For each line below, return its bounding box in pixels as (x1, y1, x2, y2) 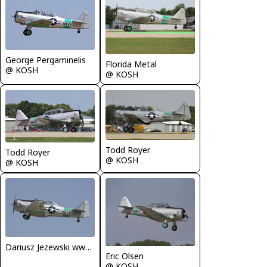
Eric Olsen (105, 250, 144, 262)
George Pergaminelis (5, 54, 86, 66)
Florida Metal (105, 58, 157, 70)
